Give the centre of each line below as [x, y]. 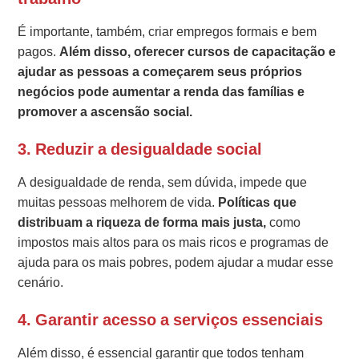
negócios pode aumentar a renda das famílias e [161, 91]
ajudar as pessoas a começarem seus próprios [160, 71]
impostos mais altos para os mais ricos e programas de [173, 242]
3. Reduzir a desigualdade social [140, 149]
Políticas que [258, 202]
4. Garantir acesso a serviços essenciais [171, 319]
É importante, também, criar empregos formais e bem [167, 31]
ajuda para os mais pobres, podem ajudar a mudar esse [176, 262]
